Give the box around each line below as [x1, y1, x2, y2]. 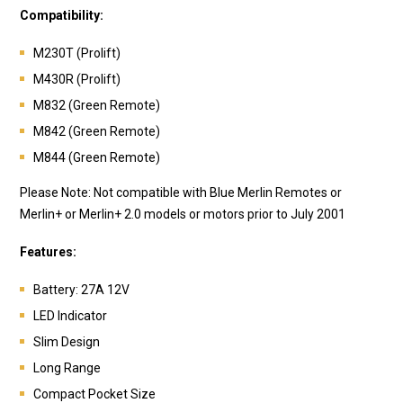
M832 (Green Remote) [33, 97, 160, 112]
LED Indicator [33, 308, 107, 323]
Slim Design [33, 334, 100, 349]
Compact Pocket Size [33, 386, 156, 401]
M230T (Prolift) [33, 45, 121, 60]
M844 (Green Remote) [33, 149, 160, 165]
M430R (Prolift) [33, 71, 121, 86]
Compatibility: [20, 7, 103, 22]
